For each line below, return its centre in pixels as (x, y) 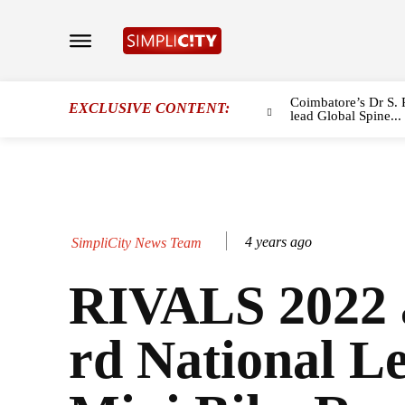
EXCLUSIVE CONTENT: (149, 108)
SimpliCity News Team (137, 242)
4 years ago (278, 242)
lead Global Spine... (345, 116)
